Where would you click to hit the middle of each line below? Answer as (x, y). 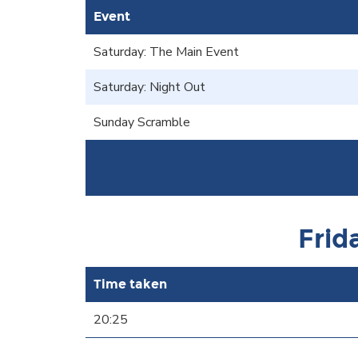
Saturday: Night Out (149, 87)
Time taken (130, 284)
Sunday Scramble (142, 122)
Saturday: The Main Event (166, 52)
